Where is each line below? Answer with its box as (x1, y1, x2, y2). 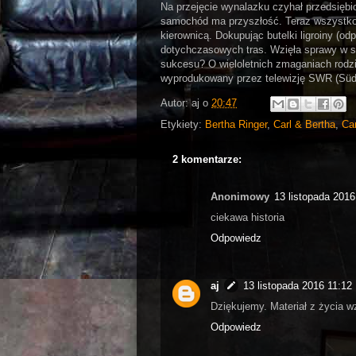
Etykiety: (161, 118, 205, 131)
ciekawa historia (211, 211, 284, 224)
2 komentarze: (172, 153, 242, 166)
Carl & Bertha (273, 118, 335, 131)
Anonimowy (211, 191, 269, 203)
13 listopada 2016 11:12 (243, 279, 352, 292)
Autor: (161, 97, 192, 110)
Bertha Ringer (205, 118, 267, 131)
